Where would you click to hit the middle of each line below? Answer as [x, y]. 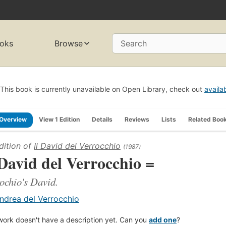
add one [163, 219]
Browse [69, 44]
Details [102, 119]
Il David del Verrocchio [77, 146]
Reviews [137, 119]
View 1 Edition [59, 119]
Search [134, 44]
